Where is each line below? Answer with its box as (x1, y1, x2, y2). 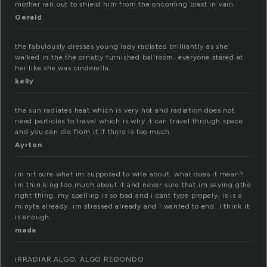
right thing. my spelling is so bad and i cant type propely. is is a (15, 191, 243, 200)
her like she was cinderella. (15, 64, 111, 73)
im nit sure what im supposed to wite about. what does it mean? (15, 170, 244, 179)
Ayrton (15, 141, 42, 150)
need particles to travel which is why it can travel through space (15, 117, 243, 126)
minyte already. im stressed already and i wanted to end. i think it (15, 202, 250, 211)
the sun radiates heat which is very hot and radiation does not (15, 106, 235, 115)
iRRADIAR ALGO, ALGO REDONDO (15, 255, 144, 264)
